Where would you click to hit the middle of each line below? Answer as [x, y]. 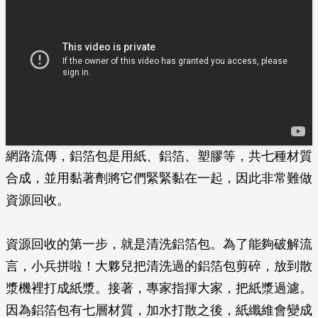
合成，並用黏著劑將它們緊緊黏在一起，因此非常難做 [159, 178]
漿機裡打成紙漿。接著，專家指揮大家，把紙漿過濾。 [159, 288]
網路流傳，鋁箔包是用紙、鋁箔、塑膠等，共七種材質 [159, 156]
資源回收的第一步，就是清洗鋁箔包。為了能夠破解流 [159, 244]
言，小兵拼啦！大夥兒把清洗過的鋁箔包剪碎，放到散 [159, 266]
